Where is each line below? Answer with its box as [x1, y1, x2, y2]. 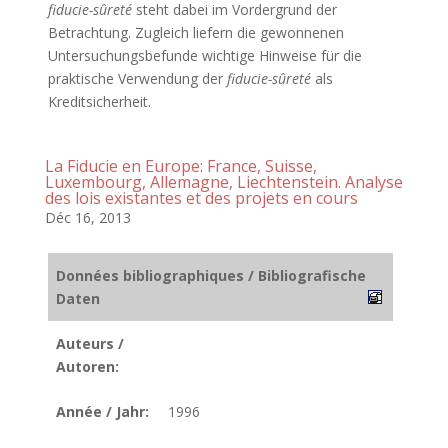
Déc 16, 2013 [44, 208, 131, 227]
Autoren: [56, 357, 119, 376]
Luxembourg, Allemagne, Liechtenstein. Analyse [44, 171, 403, 193]
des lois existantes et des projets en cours [44, 187, 358, 209]
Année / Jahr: [56, 402, 149, 421]
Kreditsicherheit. [47, 92, 151, 111]
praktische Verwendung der [47, 69, 227, 88]
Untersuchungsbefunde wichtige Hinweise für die [47, 46, 362, 65]
